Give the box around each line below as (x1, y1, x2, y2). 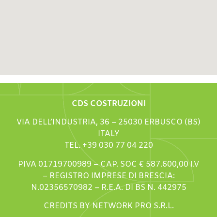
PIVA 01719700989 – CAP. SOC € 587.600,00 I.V (18, 159, 199, 170)
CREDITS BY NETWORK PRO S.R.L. (43, 201, 174, 212)
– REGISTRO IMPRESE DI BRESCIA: (42, 170, 175, 181)
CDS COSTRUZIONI (71, 99, 146, 109)
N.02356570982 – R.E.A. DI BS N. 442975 (31, 182, 186, 193)
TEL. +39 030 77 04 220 (64, 140, 153, 151)
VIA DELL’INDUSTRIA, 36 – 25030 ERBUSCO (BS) (16, 117, 201, 128)
